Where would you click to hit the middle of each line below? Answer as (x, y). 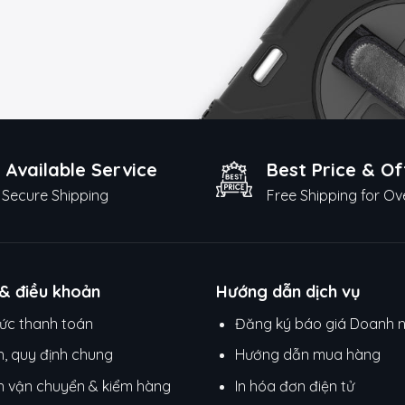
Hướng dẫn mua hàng (309, 355)
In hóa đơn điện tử (294, 386)
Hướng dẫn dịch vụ (288, 291)
